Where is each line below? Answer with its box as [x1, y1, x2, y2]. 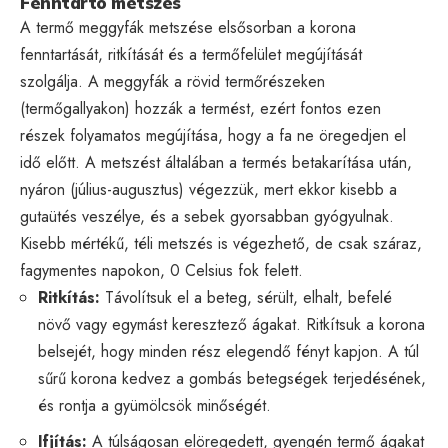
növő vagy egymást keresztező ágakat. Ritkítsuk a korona [38, 312, 425, 336]
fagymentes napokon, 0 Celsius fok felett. [20, 258, 303, 282]
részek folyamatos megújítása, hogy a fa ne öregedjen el [20, 123, 406, 147]
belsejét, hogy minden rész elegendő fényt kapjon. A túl [38, 339, 419, 363]
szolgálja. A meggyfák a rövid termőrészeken [20, 69, 325, 93]
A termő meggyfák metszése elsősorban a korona [20, 15, 356, 39]
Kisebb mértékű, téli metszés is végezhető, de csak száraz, [20, 231, 422, 255]
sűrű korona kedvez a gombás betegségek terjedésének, [38, 366, 426, 390]
